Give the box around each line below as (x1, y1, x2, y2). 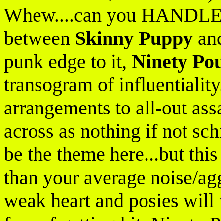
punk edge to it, (4, 50, 132, 73)
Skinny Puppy (75, 27, 193, 49)
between (4, 27, 75, 49)
